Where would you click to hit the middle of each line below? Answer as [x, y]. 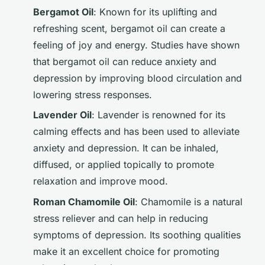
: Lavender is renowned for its [159, 115]
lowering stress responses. [93, 94]
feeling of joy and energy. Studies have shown [136, 45]
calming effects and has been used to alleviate [136, 132]
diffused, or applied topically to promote [124, 165]
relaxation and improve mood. [101, 181]
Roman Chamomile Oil [84, 201]
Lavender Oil [62, 115]
